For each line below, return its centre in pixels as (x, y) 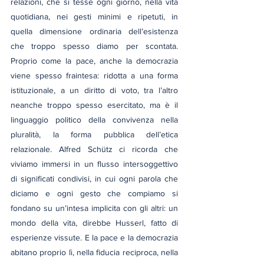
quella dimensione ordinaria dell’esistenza (94, 31)
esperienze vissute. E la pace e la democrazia (94, 237)
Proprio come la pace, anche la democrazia (94, 60)
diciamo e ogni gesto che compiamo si (94, 193)
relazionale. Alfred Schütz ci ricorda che (94, 149)
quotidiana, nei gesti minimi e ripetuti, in (94, 16)
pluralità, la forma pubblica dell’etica (94, 134)
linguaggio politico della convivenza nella (94, 119)
